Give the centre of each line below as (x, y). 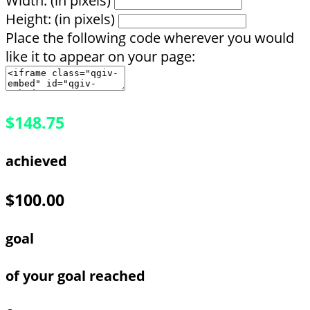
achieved (36, 161)
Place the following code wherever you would (150, 38)
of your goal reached (75, 275)
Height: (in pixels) (60, 19)
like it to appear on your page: (100, 57)
